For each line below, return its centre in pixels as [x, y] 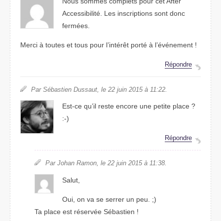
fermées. [76, 25]
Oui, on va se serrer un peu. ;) [110, 199]
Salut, [71, 180]
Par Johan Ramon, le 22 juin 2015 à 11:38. [106, 163]
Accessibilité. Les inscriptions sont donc [124, 13]
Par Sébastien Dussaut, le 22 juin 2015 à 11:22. [99, 90]
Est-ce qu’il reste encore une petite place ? [129, 106]
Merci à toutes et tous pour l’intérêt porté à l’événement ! [109, 45]
